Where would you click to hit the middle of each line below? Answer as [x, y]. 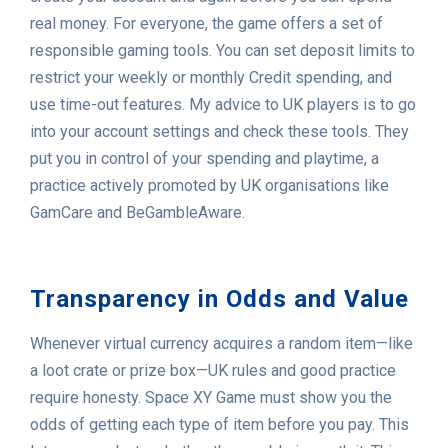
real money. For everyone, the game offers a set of [206, 24]
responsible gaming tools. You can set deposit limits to [222, 51]
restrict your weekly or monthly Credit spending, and [211, 78]
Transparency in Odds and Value [219, 299]
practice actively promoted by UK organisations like [209, 186]
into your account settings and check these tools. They [219, 132]
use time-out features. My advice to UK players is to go [223, 105]
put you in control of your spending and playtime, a [204, 159]
